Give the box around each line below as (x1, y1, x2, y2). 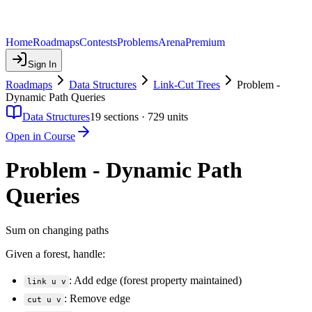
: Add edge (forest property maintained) (69, 274, 242, 286)
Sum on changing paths (6, 224, 109, 236)
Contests (79, 36, 117, 48)
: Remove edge (64, 292, 131, 304)
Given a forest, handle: (6, 247, 105, 260)
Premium (185, 36, 225, 48)
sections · (101, 111, 148, 123)
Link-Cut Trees (153, 79, 220, 91)
